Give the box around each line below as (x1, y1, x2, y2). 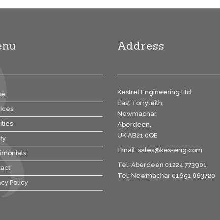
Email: (117, 146, 138, 154)
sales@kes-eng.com (138, 146, 202, 154)
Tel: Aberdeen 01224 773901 (117, 161, 207, 168)
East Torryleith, (117, 99, 164, 107)
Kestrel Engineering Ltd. (117, 88, 192, 96)
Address (117, 39, 165, 53)
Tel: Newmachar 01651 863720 (117, 172, 215, 179)
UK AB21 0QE (117, 132, 158, 139)
